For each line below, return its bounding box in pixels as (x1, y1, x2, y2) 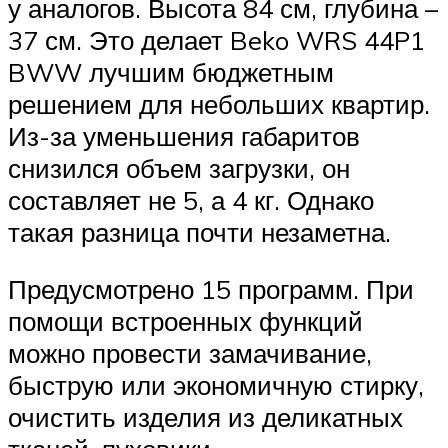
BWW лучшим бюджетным (8, 55, 334, 88)
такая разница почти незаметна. (8, 215, 391, 248)
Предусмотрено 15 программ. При (8, 273, 414, 306)
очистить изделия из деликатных (8, 401, 403, 434)
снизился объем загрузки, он (8, 151, 350, 184)
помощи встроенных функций (8, 305, 363, 338)
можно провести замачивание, (8, 337, 372, 370)
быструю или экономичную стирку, (8, 369, 424, 402)
